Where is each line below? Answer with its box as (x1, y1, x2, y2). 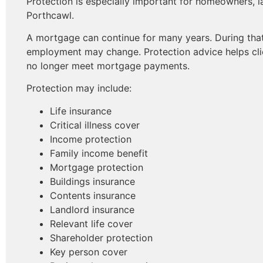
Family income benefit (50, 147, 148, 159)
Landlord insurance (50, 203, 134, 215)
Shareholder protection (50, 231, 153, 244)
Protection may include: (26, 82, 131, 95)
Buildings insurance (50, 175, 135, 187)
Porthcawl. (26, 9, 74, 21)
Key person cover (50, 245, 127, 258)
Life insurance (50, 104, 112, 117)
